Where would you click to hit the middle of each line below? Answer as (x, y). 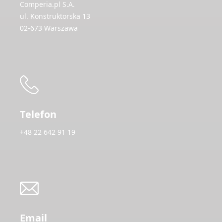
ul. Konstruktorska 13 (55, 16)
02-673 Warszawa (49, 28)
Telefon (38, 114)
